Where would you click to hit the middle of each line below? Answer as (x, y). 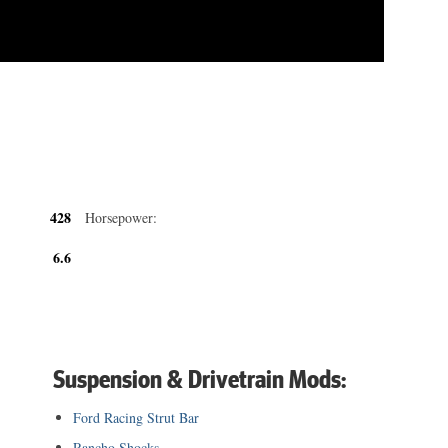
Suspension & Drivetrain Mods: (200, 378)
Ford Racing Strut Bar (136, 418)
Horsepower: (121, 218)
